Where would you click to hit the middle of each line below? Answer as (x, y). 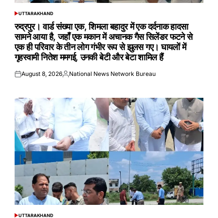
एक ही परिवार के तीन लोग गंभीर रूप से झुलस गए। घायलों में (100, 47)
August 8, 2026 (42, 74)
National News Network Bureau (112, 74)
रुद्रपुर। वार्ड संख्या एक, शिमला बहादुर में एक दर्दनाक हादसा (101, 27)
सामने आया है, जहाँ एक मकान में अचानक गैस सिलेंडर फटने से (104, 37)
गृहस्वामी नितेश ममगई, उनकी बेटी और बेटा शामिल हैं (89, 57)
